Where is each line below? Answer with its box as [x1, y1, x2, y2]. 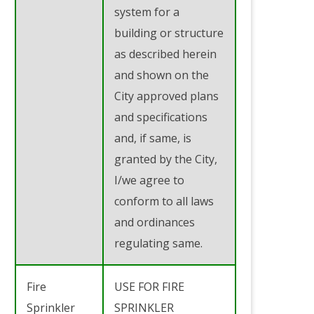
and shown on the [114, 67, 209, 83]
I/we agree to [114, 172, 184, 188]
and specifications [114, 109, 207, 125]
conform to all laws [114, 193, 214, 209]
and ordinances [114, 214, 195, 230]
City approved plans [114, 88, 219, 104]
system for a [114, 4, 179, 20]
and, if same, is [114, 130, 191, 146]
